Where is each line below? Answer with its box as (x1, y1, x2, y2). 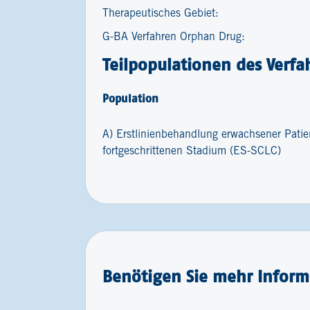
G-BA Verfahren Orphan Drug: (102, 32, 245, 42)
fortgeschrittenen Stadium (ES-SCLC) (102, 146, 281, 156)
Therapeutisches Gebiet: (102, 8, 219, 19)
